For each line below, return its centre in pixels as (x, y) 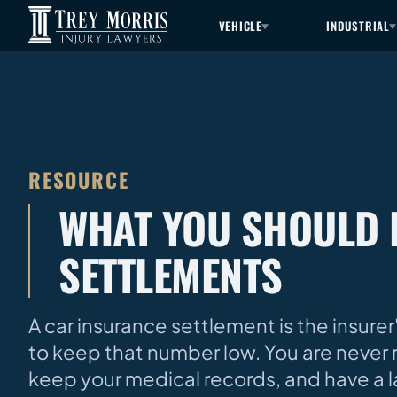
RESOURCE (79, 179)
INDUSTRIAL (358, 25)
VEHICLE (240, 25)
